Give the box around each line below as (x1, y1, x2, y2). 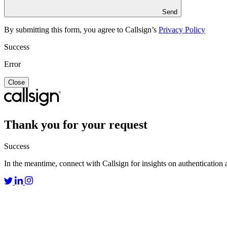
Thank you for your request (4, 118, 147, 132)
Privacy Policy (159, 25, 205, 34)
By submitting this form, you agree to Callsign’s (4, 25, 159, 34)
